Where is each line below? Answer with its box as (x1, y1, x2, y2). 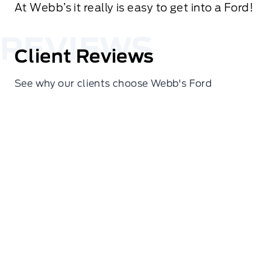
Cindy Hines (27, 163, 90, 175)
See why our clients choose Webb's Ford (14, 78, 212, 90)
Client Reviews (14, 45, 154, 67)
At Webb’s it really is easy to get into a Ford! (14, 1, 254, 14)
